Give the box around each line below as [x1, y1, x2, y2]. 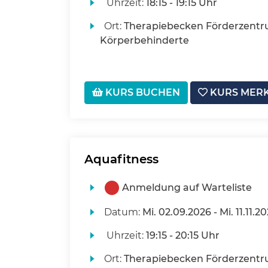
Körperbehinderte [99, 35, 189, 47]
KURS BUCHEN [103, 87, 180, 99]
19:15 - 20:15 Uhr [145, 230, 220, 242]
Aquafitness [84, 152, 159, 167]
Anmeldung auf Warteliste [121, 182, 252, 194]
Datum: [103, 206, 142, 218]
